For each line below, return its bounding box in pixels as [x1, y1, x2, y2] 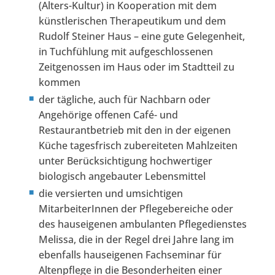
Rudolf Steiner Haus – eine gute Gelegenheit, [38, 29, 245, 44]
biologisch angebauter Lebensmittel [38, 169, 206, 184]
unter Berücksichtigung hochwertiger [38, 154, 212, 168]
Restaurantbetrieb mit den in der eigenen [38, 123, 231, 137]
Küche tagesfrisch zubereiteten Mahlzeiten [38, 139, 238, 153]
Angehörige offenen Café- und [38, 108, 178, 122]
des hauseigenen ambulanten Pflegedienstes [38, 217, 247, 231]
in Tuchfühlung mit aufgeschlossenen [38, 45, 213, 59]
